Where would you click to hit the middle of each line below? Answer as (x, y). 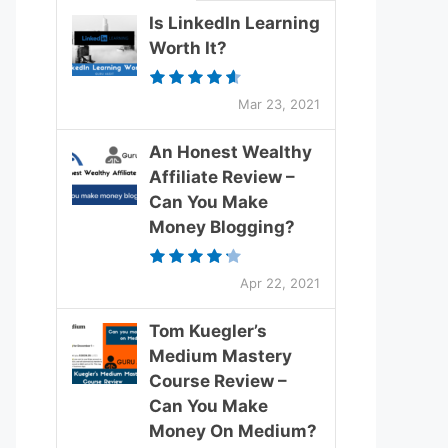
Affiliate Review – (222, 176)
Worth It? (188, 47)
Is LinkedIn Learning (234, 22)
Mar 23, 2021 (279, 103)
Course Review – (218, 380)
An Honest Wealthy (230, 151)
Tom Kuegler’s (208, 330)
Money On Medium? (233, 430)
